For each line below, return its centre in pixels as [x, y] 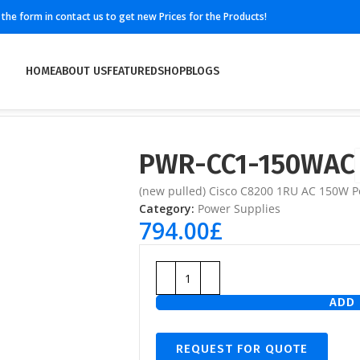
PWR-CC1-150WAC [247, 164]
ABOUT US [81, 71]
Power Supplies [239, 209]
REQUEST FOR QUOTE [242, 349]
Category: [167, 209]
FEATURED [132, 71]
